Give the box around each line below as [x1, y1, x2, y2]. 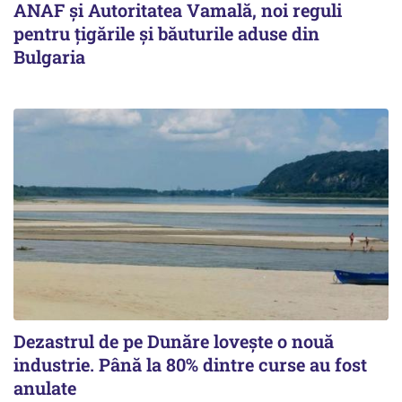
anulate [13, 375, 76, 399]
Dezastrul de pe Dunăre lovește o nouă [13, 328, 334, 353]
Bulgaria [13, 45, 85, 69]
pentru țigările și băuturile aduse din [13, 22, 319, 46]
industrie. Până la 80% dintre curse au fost [13, 352, 367, 376]
